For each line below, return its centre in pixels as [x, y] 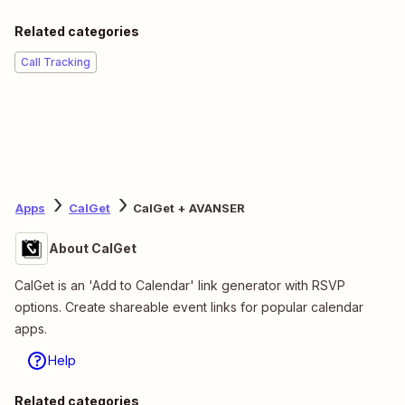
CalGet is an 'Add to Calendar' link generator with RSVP [180, 285]
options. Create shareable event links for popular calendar [189, 306]
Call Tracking [56, 61]
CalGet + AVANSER [189, 208]
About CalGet [93, 248]
